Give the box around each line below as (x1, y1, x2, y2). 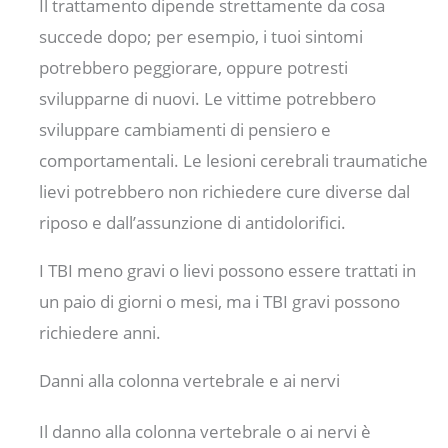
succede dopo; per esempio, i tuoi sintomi (39, 24, 364, 48)
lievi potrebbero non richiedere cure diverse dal (39, 179, 411, 203)
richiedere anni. (39, 320, 162, 344)
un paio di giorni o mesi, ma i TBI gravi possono (39, 289, 401, 313)
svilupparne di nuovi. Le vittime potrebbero (39, 86, 377, 110)
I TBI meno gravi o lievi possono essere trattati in (39, 258, 417, 282)
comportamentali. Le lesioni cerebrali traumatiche (39, 148, 429, 172)
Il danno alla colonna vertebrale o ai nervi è (39, 419, 372, 443)
